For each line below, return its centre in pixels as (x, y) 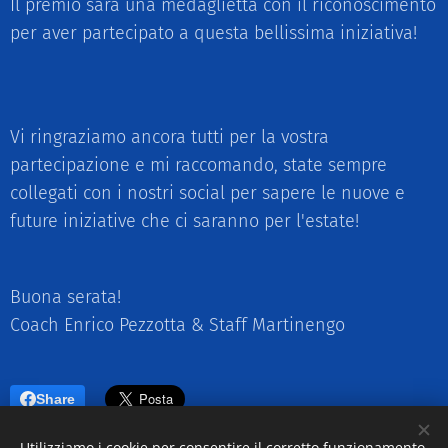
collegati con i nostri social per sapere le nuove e (207, 193)
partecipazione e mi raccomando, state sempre (198, 165)
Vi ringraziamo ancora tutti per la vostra (169, 137)
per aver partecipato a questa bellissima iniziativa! (213, 33)
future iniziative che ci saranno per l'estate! (184, 221)
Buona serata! (65, 297)
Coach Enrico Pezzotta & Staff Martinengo (180, 325)
